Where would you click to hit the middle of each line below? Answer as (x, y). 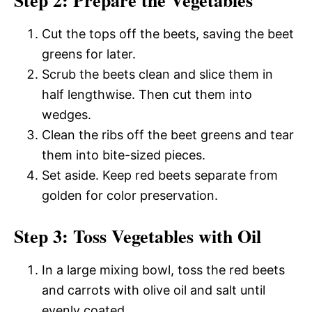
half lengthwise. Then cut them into (147, 94)
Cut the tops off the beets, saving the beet (168, 34)
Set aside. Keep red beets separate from (160, 175)
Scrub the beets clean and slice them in (157, 74)
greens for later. (89, 54)
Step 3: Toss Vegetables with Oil (138, 236)
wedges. (67, 115)
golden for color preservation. (130, 195)
